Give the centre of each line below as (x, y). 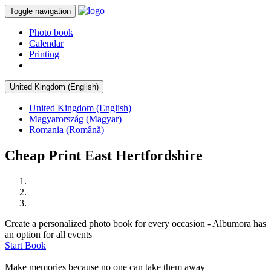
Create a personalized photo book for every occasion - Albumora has (135, 223)
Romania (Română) (67, 130)
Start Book (25, 245)
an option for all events (48, 234)
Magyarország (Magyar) (75, 119)
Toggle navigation (40, 11)
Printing (44, 54)
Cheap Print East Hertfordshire (104, 155)
